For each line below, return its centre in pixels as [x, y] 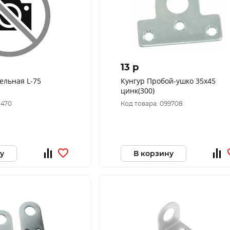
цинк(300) [137, 91]
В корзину [153, 153]
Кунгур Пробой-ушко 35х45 [168, 81]
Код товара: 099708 [151, 103]
